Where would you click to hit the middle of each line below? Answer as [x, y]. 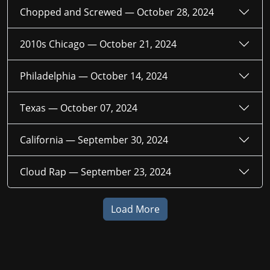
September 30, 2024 [123, 140]
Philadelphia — [55, 76]
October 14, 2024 [129, 76]
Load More [135, 209]
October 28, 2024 [175, 12]
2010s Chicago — [60, 44]
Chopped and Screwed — [78, 12]
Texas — [40, 108]
